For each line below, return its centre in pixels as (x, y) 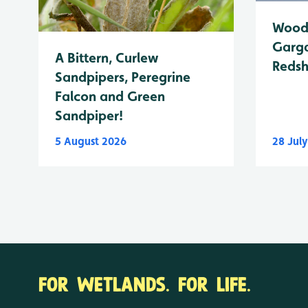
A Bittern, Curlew (107, 57)
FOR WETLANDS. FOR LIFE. (145, 283)
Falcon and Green (110, 96)
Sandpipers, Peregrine (123, 77)
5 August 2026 (91, 141)
